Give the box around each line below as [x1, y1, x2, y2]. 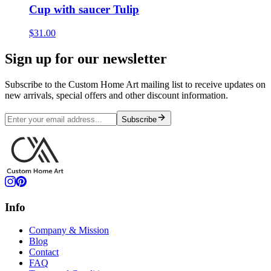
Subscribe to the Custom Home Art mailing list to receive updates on [5, 79, 266, 90]
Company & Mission [29, 225, 109, 236]
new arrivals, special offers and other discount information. [5, 90, 228, 100]
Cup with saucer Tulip [29, 3, 139, 16]
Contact [29, 247, 59, 258]
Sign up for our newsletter [5, 51, 167, 67]
